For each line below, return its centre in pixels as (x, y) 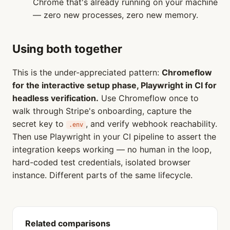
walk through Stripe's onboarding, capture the (102, 111)
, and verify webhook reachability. (151, 124)
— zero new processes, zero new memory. (116, 15)
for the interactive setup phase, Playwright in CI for (114, 85)
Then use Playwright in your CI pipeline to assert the (114, 137)
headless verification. (55, 98)
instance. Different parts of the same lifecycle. (102, 175)
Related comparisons (68, 223)
